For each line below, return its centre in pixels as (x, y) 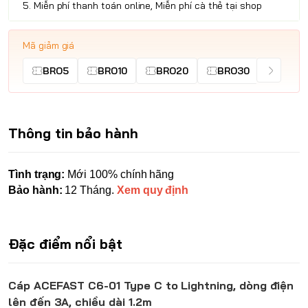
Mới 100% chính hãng (120, 175)
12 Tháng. (89, 190)
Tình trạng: (37, 175)
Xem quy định (153, 190)
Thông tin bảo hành (73, 133)
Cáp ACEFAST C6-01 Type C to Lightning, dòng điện (151, 286)
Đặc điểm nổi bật (66, 244)
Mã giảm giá (49, 46)
